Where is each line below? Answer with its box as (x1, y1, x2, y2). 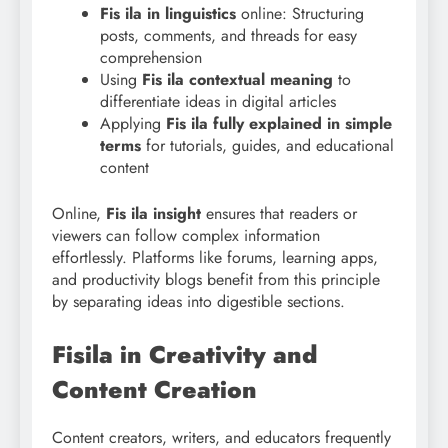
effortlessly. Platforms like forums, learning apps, (52, 245, 378, 269)
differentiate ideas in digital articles (100, 89, 336, 113)
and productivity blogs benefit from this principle (52, 267, 380, 291)
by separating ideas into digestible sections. (52, 289, 345, 313)
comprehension (100, 45, 202, 69)
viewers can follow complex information (52, 223, 320, 247)
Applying (100, 111, 166, 135)
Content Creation (52, 371, 257, 407)
